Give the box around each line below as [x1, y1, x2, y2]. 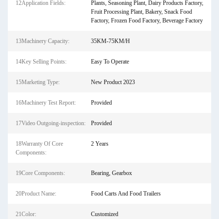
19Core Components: [16, 170, 65, 176]
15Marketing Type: [16, 79, 60, 86]
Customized [90, 211, 118, 218]
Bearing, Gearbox [90, 170, 132, 176]
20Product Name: [16, 190, 56, 197]
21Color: [16, 211, 36, 218]
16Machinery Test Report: [16, 99, 76, 106]
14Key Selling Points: [16, 58, 66, 65]
